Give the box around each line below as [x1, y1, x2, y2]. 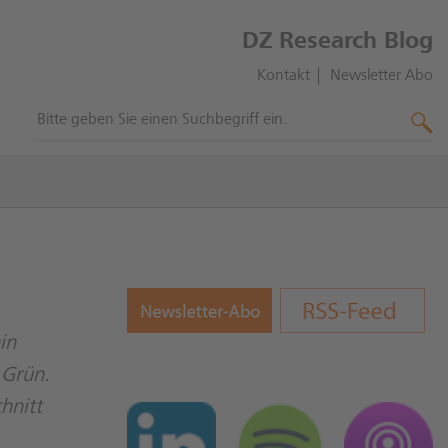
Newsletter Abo [330, 68, 433, 84]
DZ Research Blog [242, 31, 433, 55]
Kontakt [256, 68, 310, 84]
